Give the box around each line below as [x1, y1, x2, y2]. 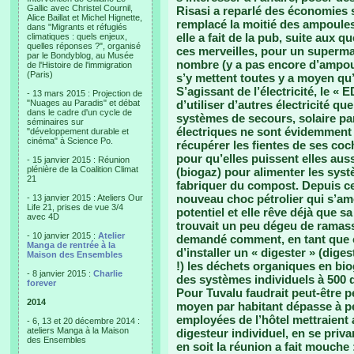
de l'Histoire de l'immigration [27, 60, 132, 70]
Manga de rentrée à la [27, 240, 115, 250]
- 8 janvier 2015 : [27, 269, 93, 278]
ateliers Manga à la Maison [27, 326, 129, 335]
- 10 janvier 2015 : [27, 231, 98, 240]
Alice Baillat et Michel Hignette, [27, 13, 142, 22]
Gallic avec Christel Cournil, [27, 3, 133, 13]
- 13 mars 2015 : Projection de [27, 88, 142, 98]
